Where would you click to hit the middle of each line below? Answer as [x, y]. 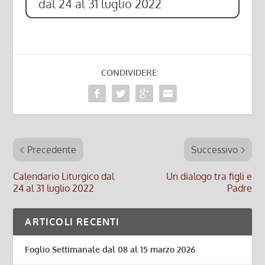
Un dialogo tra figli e [209, 177]
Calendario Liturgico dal [64, 177]
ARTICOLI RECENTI [72, 222]
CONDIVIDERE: [130, 73]
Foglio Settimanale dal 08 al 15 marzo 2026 [110, 250]
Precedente [52, 150]
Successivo [214, 150]
